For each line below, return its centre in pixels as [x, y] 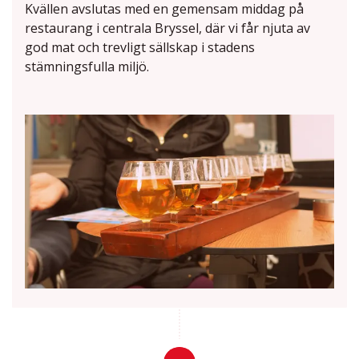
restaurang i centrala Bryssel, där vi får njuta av [167, 28]
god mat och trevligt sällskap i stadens [140, 47]
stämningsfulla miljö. [87, 66]
